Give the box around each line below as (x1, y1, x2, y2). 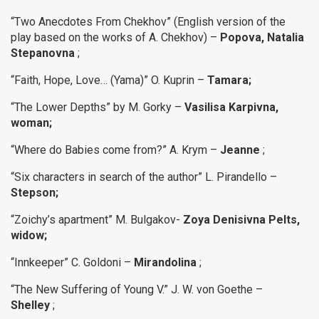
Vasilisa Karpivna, (184, 100, 278, 114)
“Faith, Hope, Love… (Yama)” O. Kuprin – (11, 73, 207, 87)
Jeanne (220, 143, 260, 157)
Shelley (11, 298, 50, 312)
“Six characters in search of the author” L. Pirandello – (11, 170, 277, 184)
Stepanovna (11, 46, 75, 60)
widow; (11, 229, 47, 242)
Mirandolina (134, 256, 197, 269)
